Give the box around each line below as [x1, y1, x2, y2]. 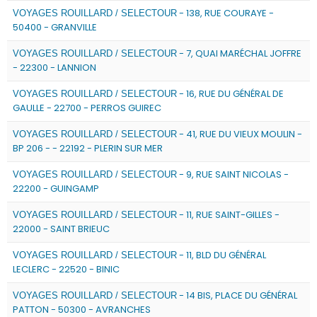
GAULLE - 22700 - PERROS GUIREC [13, 101, 161, 115]
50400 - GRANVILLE [13, 21, 97, 34]
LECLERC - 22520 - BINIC [13, 263, 120, 276]
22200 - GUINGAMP [13, 182, 99, 195]
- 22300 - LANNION [13, 61, 96, 74]
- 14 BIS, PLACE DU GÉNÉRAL [177, 289, 297, 302]
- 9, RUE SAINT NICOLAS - [177, 168, 289, 181]
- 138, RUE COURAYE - [177, 6, 274, 20]
